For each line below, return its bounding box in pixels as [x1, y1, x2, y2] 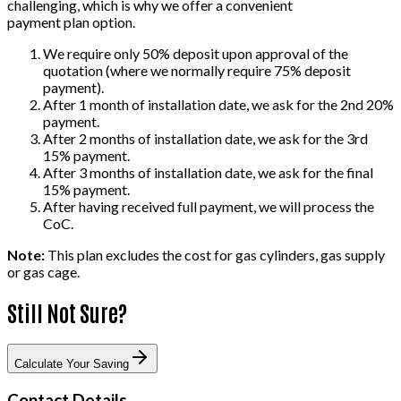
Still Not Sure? [7, 298, 127, 327]
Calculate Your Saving [14, 356, 129, 371]
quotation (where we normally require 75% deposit [43, 62, 351, 80]
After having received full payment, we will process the [43, 198, 374, 216]
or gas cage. [7, 263, 80, 281]
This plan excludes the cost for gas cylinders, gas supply [47, 246, 385, 264]
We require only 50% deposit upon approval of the [43, 45, 348, 63]
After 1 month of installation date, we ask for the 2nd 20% [43, 96, 394, 114]
